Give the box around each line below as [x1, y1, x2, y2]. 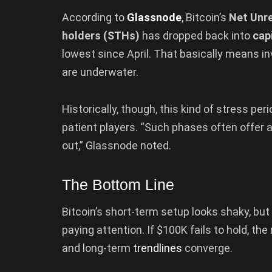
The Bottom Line [62, 175, 174, 193]
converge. [182, 242, 233, 255]
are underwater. [62, 65, 138, 78]
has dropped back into [140, 29, 253, 42]
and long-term [62, 242, 133, 255]
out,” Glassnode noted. [62, 139, 171, 152]
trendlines [133, 242, 182, 255]
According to [62, 10, 127, 24]
